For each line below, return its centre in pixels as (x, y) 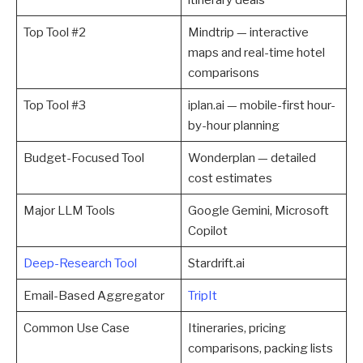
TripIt (202, 295)
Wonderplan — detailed (252, 157)
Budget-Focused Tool (83, 157)
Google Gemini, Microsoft (258, 210)
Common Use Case (76, 327)
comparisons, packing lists (260, 348)
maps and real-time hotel (256, 52)
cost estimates (230, 177)
